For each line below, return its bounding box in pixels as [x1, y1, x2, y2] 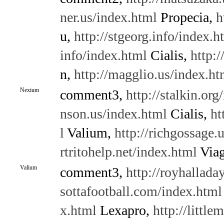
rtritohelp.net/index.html [59, 144, 197, 159]
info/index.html [59, 47, 147, 63]
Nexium [19, 86, 39, 93]
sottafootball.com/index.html [59, 183, 222, 199]
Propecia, [156, 9, 216, 25]
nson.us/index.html [59, 106, 167, 121]
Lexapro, [96, 202, 153, 218]
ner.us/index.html [59, 9, 157, 25]
